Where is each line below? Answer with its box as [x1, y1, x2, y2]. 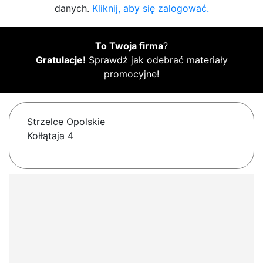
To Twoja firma [95, 40, 163, 52]
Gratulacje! [35, 54, 86, 66]
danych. [54, 2, 92, 15]
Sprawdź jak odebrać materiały [85, 54, 228, 66]
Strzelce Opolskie [27, 116, 105, 128]
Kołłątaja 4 [27, 130, 73, 142]
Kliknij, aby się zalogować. [92, 2, 209, 15]
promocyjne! [104, 68, 159, 80]
